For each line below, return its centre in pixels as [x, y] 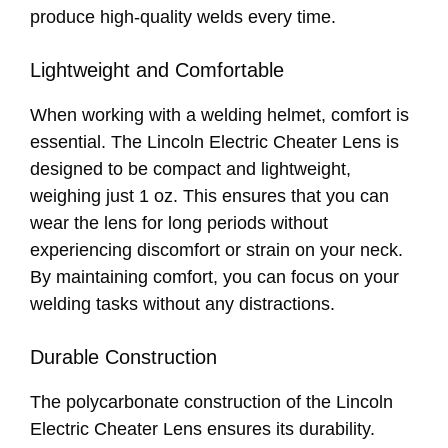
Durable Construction [123, 357]
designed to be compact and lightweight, [190, 169]
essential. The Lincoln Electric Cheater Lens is [214, 142]
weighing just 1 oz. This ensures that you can [209, 196]
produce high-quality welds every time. [183, 17]
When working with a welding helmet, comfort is [219, 115]
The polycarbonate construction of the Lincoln [211, 402]
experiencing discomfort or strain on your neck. [216, 250]
